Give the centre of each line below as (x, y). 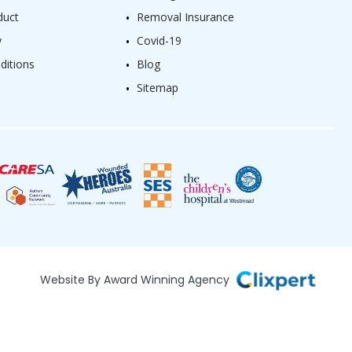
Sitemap (157, 88)
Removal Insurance (185, 17)
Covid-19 (159, 41)
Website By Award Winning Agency (136, 279)
